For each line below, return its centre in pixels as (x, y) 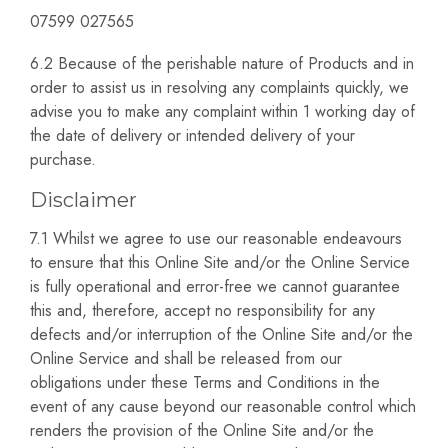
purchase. (63, 159)
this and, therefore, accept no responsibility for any (202, 311)
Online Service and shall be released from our (186, 359)
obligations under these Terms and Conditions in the (205, 383)
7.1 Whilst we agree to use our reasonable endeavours (216, 239)
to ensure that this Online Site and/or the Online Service (220, 263)
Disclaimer (83, 200)
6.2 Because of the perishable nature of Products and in (222, 63)
